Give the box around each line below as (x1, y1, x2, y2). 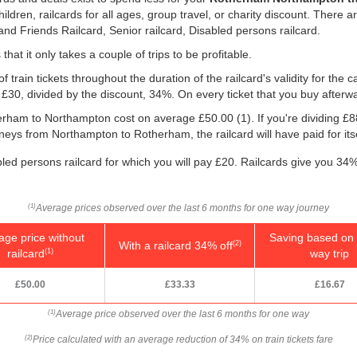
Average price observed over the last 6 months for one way (56, 308, 309, 320)
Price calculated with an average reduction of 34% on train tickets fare (32, 333, 333, 345)
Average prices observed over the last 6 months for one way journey (36, 202, 329, 214)
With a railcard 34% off (118, 238, 233, 252)
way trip (310, 246, 349, 260)
